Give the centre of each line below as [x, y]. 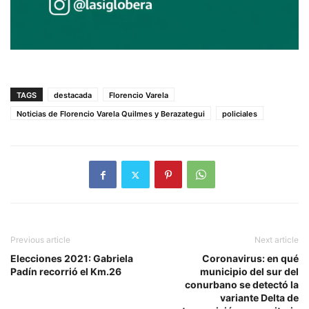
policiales [240, 114]
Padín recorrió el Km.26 [66, 272]
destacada [73, 96]
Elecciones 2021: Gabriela [72, 259]
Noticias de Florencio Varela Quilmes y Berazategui [111, 114]
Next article [277, 240]
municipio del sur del [249, 272]
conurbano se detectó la [242, 285]
